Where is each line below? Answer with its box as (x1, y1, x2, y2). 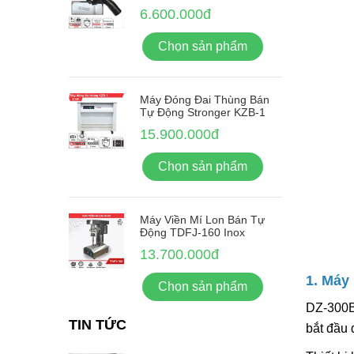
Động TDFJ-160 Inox (140, 225, 245, 239)
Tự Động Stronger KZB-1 (140, 105, 265, 119)
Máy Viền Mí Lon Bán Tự (140, 213, 265, 226)
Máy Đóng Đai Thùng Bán (140, 92, 269, 106)
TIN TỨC (69, 316, 126, 333)
